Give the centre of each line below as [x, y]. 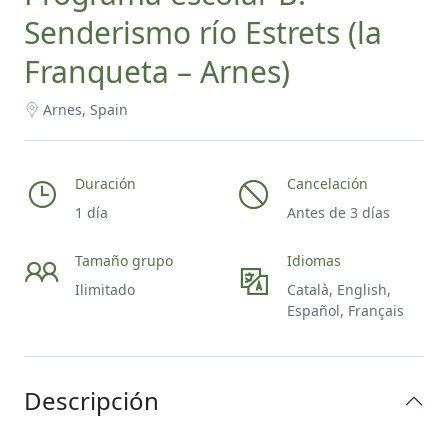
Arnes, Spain [85, 109]
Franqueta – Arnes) [157, 71]
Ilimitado [105, 289]
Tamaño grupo [124, 260]
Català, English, [339, 289]
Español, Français [345, 310]
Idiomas [314, 260]
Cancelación [327, 183]
